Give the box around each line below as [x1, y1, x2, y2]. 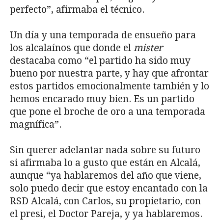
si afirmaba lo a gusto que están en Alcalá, [10, 157, 200, 168]
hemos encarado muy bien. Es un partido [10, 93, 194, 105]
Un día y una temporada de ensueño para [10, 29, 196, 41]
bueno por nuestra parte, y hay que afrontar [10, 67, 209, 79]
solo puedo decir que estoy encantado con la [10, 182, 208, 194]
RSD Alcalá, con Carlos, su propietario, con [10, 195, 201, 207]
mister [134, 42, 163, 54]
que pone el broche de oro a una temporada [10, 106, 205, 117]
